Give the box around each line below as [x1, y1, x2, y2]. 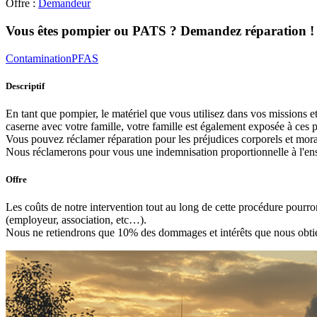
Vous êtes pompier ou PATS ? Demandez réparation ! [6, 23, 314, 38]
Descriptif [6, 80, 45, 91]
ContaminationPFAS [6, 52, 98, 64]
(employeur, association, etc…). [6, 214, 146, 226]
